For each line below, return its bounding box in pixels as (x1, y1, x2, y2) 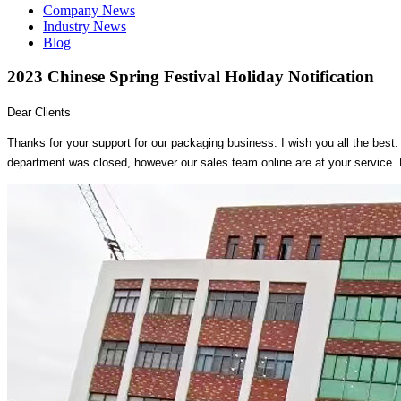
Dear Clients (7, 105, 71, 119)
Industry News (43, 18, 126, 34)
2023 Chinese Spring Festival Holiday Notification (7, 67, 374, 87)
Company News (43, 2, 135, 18)
